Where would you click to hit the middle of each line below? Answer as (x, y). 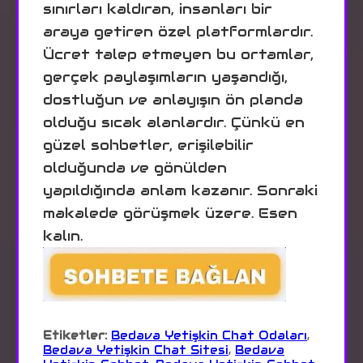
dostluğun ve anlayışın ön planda (173, 99)
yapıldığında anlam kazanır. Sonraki (180, 190)
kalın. (63, 235)
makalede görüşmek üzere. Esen (170, 213)
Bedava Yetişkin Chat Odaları (209, 335)
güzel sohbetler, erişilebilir (148, 145)
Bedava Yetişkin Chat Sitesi (136, 350)
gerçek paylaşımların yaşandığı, (165, 77)
